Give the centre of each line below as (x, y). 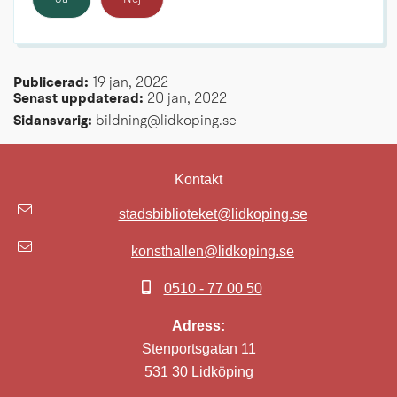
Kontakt (198, 179)
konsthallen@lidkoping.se (213, 251)
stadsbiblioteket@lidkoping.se (213, 214)
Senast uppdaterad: (80, 99)
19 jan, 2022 (130, 83)
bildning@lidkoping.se (164, 121)
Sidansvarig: (53, 121)
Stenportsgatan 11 (198, 348)
